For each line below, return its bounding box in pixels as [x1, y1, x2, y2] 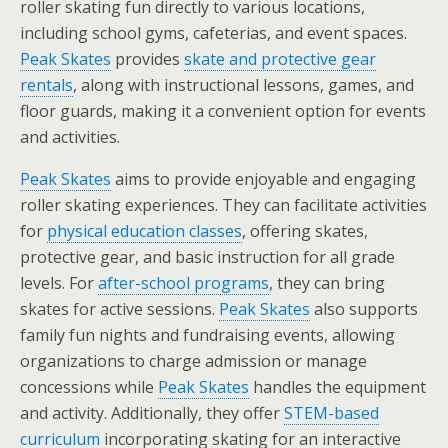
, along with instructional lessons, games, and [73, 73, 414, 96]
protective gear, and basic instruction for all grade [20, 245, 395, 268]
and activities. [20, 125, 120, 148]
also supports [310, 297, 418, 320]
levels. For [20, 271, 98, 294]
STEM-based [284, 401, 379, 424]
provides [111, 47, 184, 70]
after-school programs [98, 271, 269, 294]
